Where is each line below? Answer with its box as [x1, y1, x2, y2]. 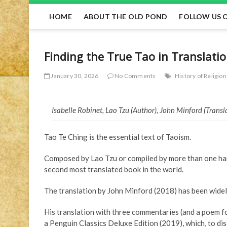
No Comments [113, 71, 156, 80]
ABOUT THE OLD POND [83, 12, 168, 21]
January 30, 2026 [50, 71, 99, 80]
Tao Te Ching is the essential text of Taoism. [44, 132, 191, 141]
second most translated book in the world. [44, 164, 183, 174]
